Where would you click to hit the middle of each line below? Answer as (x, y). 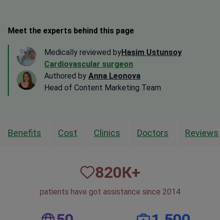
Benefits (25, 133)
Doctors (153, 133)
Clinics (107, 133)
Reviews (202, 133)
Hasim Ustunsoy (151, 53)
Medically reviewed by (83, 53)
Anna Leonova (114, 76)
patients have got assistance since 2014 (110, 192)
